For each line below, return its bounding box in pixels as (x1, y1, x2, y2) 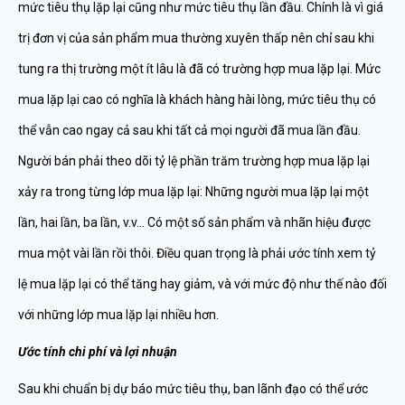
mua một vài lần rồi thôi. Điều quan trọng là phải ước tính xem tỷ (18, 246, 376, 260)
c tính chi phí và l (34, 344, 128, 359)
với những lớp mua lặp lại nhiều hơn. (18, 307, 219, 322)
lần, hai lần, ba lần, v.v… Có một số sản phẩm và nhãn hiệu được (18, 215, 371, 230)
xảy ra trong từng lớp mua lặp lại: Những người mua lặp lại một (18, 184, 369, 199)
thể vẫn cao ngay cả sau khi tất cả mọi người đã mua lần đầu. (18, 123, 361, 137)
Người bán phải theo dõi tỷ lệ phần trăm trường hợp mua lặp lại (18, 154, 370, 168)
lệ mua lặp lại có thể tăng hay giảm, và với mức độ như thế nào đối (18, 277, 387, 291)
